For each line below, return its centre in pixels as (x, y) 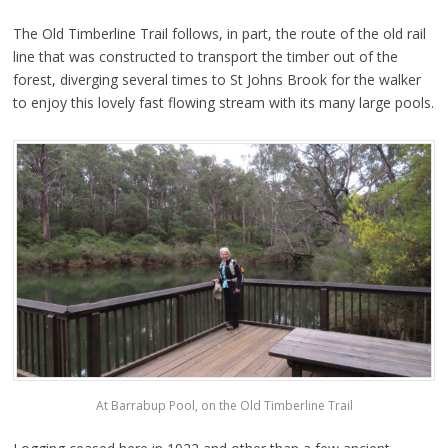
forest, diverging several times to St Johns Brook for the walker (216, 79)
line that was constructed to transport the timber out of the (205, 56)
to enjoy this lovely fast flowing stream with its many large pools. (223, 102)
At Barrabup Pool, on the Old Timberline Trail (224, 406)
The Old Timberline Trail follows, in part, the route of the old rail (219, 33)
